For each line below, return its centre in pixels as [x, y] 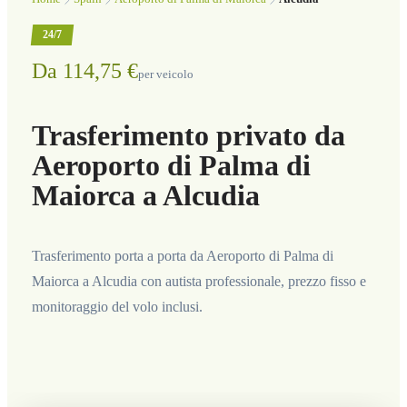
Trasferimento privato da [188, 135]
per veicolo [165, 75]
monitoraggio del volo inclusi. [117, 306]
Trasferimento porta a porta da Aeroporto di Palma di [182, 255]
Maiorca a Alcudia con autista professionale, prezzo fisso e [199, 281]
